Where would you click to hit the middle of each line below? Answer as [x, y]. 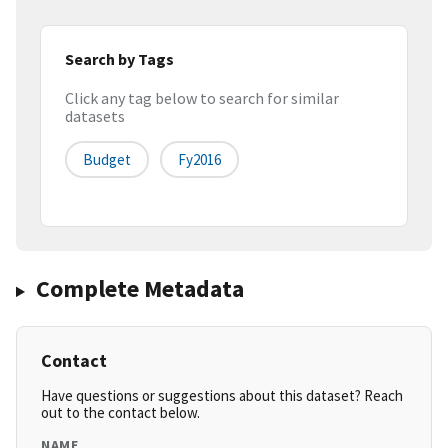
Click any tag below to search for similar [202, 98]
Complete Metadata [139, 289]
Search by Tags [119, 58]
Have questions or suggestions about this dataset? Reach [222, 396]
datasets [95, 116]
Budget [107, 160]
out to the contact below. [120, 413]
